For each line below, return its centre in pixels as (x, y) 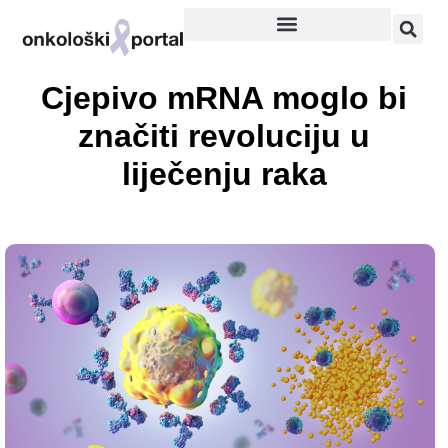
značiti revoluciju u (224, 135)
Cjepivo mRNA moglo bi (224, 97)
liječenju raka (224, 173)
